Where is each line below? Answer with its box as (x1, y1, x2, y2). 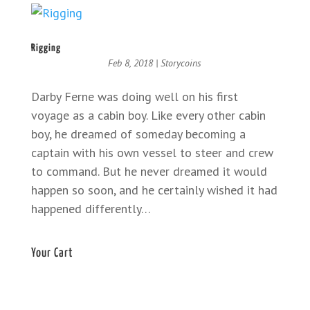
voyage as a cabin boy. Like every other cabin (30, 107, 266, 123)
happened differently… (30, 201, 151, 217)
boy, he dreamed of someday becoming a (30, 126, 246, 142)
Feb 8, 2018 (108, 57, 154, 69)
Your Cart (30, 247, 73, 259)
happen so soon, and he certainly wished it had (30, 182, 277, 198)
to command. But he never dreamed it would (30, 163, 267, 179)
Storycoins (161, 57, 202, 69)
